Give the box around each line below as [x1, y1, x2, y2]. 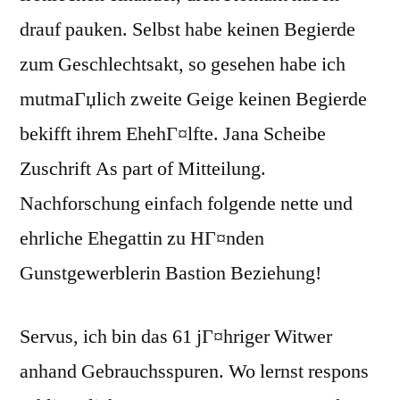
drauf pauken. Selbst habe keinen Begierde [20, 17, 355, 43]
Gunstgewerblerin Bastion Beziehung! [20, 261, 321, 287]
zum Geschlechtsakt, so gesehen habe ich [20, 52, 346, 78]
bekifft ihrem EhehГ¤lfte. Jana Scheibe [20, 121, 326, 147]
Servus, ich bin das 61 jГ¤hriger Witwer [20, 324, 332, 350]
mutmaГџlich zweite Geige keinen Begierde [20, 87, 367, 112]
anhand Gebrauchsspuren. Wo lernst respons [20, 359, 369, 385]
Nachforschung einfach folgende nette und [20, 191, 353, 217]
